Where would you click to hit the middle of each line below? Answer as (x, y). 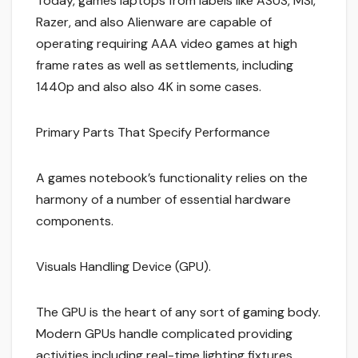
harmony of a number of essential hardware (163, 200)
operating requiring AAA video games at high (167, 44)
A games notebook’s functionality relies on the (172, 178)
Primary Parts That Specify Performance (153, 133)
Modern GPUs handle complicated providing (164, 334)
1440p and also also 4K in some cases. (149, 87)
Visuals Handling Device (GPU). (123, 267)
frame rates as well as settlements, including (165, 66)
